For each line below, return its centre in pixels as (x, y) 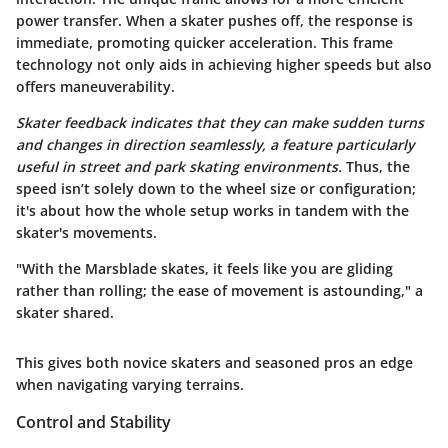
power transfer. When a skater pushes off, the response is (214, 20)
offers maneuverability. (95, 86)
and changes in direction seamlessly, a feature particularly (215, 144)
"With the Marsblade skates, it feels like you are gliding (204, 268)
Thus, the (376, 166)
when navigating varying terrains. (130, 384)
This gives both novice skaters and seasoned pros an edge (214, 362)
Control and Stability (93, 421)
